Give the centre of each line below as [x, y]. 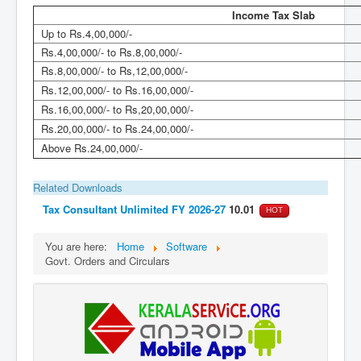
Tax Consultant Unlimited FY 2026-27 [134, 209]
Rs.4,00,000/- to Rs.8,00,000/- [108, 52]
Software [187, 246]
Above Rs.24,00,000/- [89, 148]
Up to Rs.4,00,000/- [83, 33]
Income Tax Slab [273, 15]
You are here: [79, 246]
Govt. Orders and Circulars [108, 260]
